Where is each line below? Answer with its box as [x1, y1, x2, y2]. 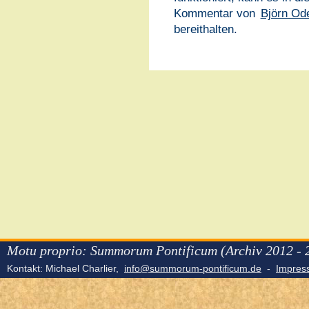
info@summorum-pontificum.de [124, 262, 261, 274]
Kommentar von [173, 6, 259, 21]
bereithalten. [173, 22, 237, 37]
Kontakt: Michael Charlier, [7, 262, 121, 274]
